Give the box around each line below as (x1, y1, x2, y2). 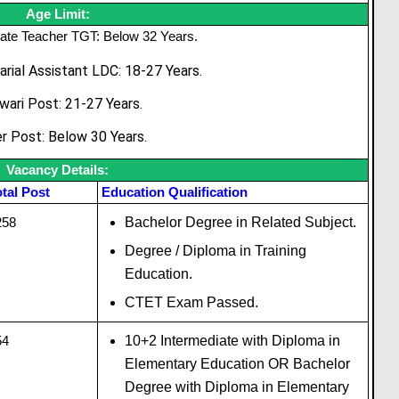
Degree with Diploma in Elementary (124, 379, 349, 395)
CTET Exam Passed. (124, 294, 258, 310)
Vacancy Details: (6, 161, 109, 177)
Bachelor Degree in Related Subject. (124, 214, 356, 230)
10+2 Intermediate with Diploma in (124, 332, 340, 348)
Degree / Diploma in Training (124, 242, 306, 258)
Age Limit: (25, 5, 90, 21)
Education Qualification (102, 183, 248, 199)
